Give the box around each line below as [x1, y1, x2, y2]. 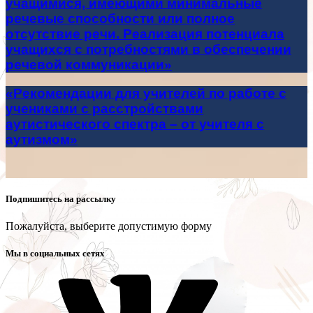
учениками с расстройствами [6, 101, 203, 116]
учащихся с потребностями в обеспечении [6, 42, 291, 57]
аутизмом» [6, 131, 78, 147]
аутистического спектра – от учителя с [6, 116, 264, 131]
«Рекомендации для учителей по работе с [6, 85, 286, 101]
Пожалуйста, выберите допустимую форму [6, 220, 212, 232]
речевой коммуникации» [6, 57, 172, 73]
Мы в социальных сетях [6, 248, 105, 259]
